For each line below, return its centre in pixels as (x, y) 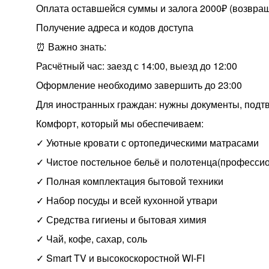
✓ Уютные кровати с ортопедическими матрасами (147, 143)
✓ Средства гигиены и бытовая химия (121, 219)
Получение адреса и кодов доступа (115, 27)
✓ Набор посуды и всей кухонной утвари (127, 200)
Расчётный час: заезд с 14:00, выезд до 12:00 (137, 66)
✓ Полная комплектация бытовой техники (130, 181)
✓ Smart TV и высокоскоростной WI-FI (120, 258)
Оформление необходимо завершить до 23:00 (139, 85)
